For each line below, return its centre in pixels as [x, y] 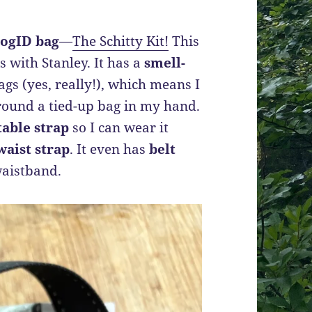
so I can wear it [119, 128]
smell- [165, 63]
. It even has [110, 149]
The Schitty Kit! [121, 41]
